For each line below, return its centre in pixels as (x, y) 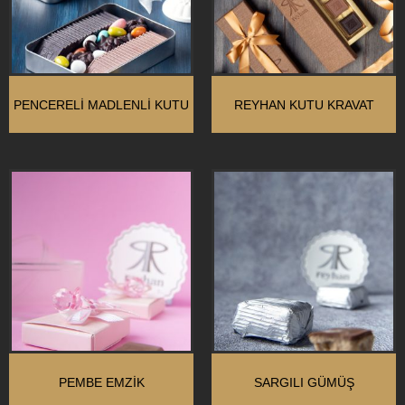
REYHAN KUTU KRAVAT (304, 105)
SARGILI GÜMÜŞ (304, 383)
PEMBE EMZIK (101, 383)
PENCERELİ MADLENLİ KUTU (101, 105)
